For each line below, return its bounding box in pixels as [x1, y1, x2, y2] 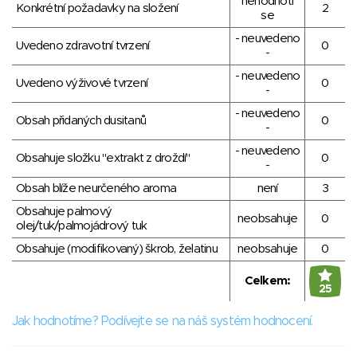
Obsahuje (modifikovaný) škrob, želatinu [16, 243, 218, 256]
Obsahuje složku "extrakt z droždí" [16, 152, 190, 165]
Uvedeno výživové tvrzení [16, 77, 147, 90]
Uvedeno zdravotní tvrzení [16, 40, 150, 53]
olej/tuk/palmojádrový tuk [16, 220, 147, 233]
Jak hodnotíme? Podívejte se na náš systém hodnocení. [12, 315, 313, 328]
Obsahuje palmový [16, 206, 112, 218]
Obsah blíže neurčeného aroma [16, 182, 176, 195]
